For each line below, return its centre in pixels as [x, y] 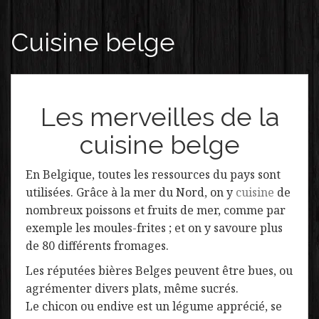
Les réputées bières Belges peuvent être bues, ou [159, 271]
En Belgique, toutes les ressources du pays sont [153, 174]
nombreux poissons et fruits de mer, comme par [156, 210]
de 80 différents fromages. [97, 246]
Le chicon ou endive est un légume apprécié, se [154, 306]
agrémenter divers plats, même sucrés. [132, 288]
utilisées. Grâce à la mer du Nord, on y [131, 192]
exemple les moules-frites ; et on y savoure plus [154, 228]
